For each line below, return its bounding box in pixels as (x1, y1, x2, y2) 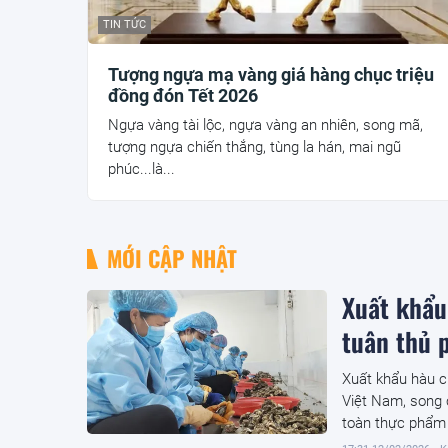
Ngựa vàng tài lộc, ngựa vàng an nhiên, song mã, (108, 116, 423, 135)
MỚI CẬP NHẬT (107, 242, 237, 275)
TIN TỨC (103, 18, 146, 32)
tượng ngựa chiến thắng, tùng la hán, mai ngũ (108, 138, 401, 157)
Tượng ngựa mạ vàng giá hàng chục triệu (108, 64, 434, 86)
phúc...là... (108, 160, 175, 179)
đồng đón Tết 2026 (108, 85, 258, 107)
